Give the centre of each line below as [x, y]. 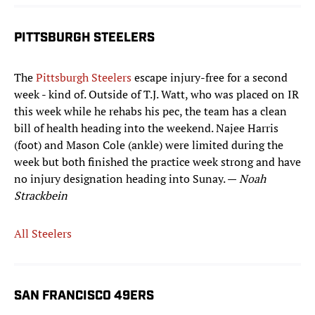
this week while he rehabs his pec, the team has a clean [150, 111]
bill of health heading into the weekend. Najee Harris [146, 128]
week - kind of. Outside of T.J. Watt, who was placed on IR [156, 95]
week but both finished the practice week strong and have [157, 162]
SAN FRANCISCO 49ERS [84, 297]
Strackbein [41, 196]
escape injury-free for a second [210, 78]
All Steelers [43, 234]
